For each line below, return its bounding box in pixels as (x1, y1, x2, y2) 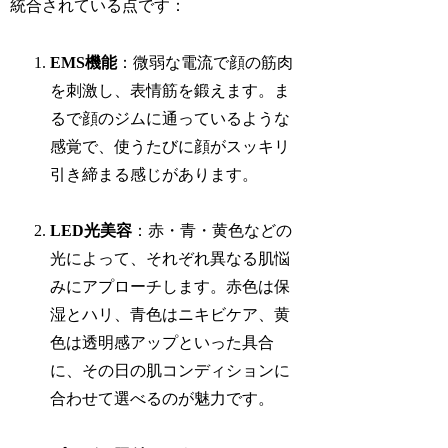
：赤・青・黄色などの (132, 222, 293, 240)
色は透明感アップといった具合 (50, 334, 275, 352)
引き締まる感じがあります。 (50, 165, 259, 183)
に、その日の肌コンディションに (50, 362, 291, 380)
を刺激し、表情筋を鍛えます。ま (50, 81, 291, 99)
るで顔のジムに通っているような (50, 109, 291, 127)
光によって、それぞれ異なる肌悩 (50, 250, 291, 268)
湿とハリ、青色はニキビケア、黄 (50, 306, 291, 324)
